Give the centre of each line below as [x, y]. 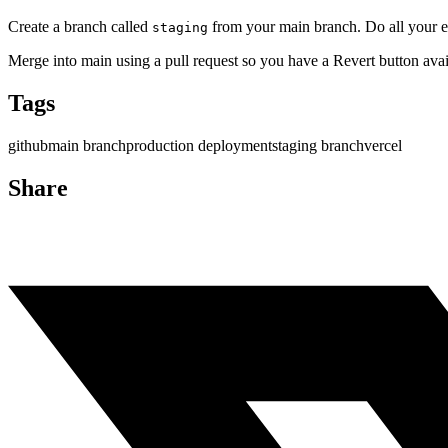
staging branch [318, 145]
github [28, 145]
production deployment [199, 145]
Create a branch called [80, 26]
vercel [383, 145]
